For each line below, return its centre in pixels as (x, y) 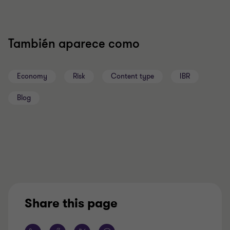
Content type (132, 76)
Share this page (71, 203)
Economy (32, 76)
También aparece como (74, 44)
